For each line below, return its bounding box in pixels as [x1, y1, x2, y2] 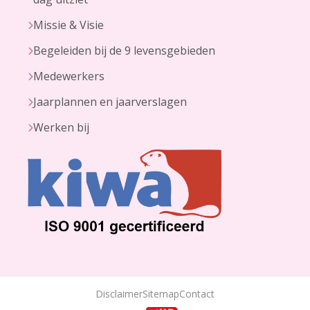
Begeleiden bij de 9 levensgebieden [33, 43, 215, 59]
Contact [179, 287, 215, 301]
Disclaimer [95, 287, 143, 301]
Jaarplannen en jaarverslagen [33, 94, 187, 110]
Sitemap [143, 287, 179, 301]
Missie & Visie [33, 17, 104, 33]
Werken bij [33, 120, 89, 136]
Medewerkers [33, 69, 104, 84]
